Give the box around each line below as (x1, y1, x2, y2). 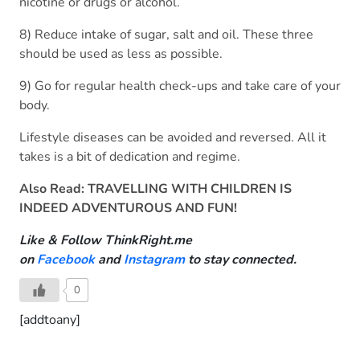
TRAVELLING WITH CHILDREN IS (88, 180, 292, 198)
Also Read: (19, 180, 88, 198)
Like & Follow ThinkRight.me (19, 231, 192, 250)
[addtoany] (19, 311, 80, 329)
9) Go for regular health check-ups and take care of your (19, 77, 341, 96)
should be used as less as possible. (19, 45, 223, 63)
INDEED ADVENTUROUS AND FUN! (19, 199, 237, 218)
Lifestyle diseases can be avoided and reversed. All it (19, 129, 326, 147)
